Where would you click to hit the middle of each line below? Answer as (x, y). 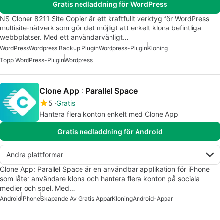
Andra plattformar (35, 154)
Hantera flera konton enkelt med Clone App (109, 114)
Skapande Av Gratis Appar (76, 198)
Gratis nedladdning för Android (110, 131)
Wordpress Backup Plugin (64, 48)
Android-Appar (153, 198)
